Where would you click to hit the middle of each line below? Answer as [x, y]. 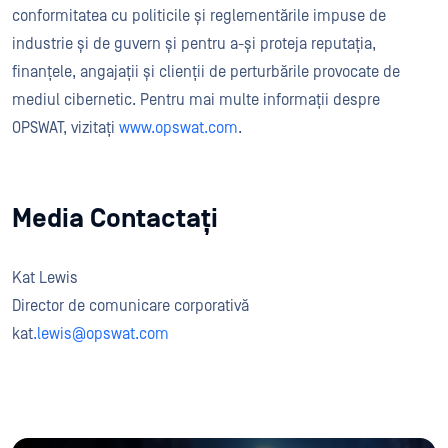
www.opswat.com [178, 128]
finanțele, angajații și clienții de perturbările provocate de [206, 72]
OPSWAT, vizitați [65, 128]
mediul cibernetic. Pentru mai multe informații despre [196, 100]
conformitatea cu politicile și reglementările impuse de [199, 16]
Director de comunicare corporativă [130, 306]
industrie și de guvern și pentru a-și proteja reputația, [194, 44]
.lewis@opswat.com [101, 334]
